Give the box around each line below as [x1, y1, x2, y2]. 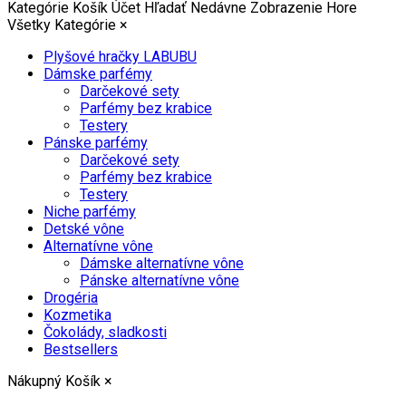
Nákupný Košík [7, 372, 101, 390]
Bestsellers [43, 340, 118, 358]
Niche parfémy [43, 202, 136, 220]
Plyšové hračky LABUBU [43, 47, 197, 65]
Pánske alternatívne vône [80, 271, 239, 289]
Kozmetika [43, 305, 111, 324]
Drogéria [43, 288, 98, 306]
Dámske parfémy [43, 64, 152, 82]
